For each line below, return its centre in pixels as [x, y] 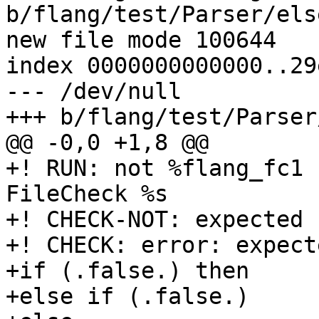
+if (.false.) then [127, 271]
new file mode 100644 [141, 40]
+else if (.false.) [127, 297]
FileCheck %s [87, 194]
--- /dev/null [94, 91]
